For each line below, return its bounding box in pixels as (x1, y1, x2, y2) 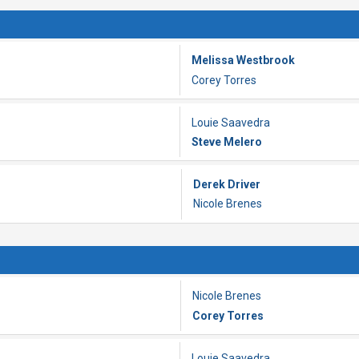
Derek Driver (193, 177, 260, 191)
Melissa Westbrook (192, 54, 295, 67)
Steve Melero (192, 135, 262, 148)
